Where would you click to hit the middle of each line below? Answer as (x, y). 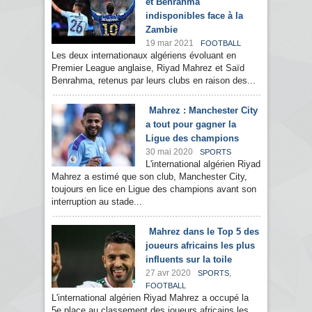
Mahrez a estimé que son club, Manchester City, (149, 177)
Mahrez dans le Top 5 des (204, 232)
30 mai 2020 (169, 152)
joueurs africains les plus (200, 246)
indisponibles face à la (194, 16)
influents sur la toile (189, 260)
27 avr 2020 (168, 273)
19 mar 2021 (170, 44)
